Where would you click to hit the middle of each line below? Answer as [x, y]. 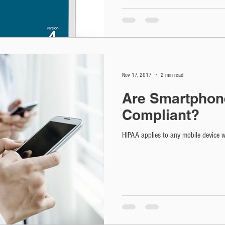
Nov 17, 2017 [137, 75]
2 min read [172, 75]
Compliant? [161, 115]
